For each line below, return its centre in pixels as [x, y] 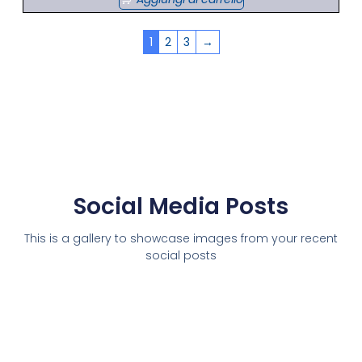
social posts [181, 255]
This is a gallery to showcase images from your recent [181, 238]
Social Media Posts [181, 206]
